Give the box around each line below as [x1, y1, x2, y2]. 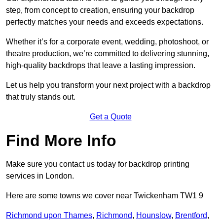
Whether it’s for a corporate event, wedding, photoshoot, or [6, 37, 209, 46]
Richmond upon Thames [6, 211, 92, 220]
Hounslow [136, 211, 171, 220]
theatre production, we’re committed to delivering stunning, [6, 49, 209, 58]
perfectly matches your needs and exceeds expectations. [6, 18, 203, 27]
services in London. [6, 172, 74, 181]
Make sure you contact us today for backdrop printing [6, 160, 189, 169]
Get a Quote [89, 112, 132, 121]
